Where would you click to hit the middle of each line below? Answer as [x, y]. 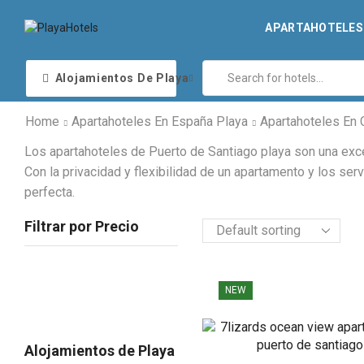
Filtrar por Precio [82, 227]
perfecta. [50, 193]
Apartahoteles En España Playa [160, 121]
